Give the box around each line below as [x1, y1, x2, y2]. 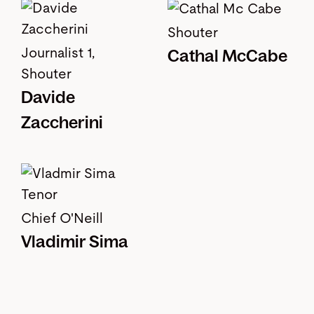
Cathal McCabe [168, 46, 287, 66]
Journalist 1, [21, 46, 95, 61]
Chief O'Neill [21, 212, 103, 226]
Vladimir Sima [21, 232, 128, 252]
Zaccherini [21, 113, 103, 132]
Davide [21, 88, 75, 107]
